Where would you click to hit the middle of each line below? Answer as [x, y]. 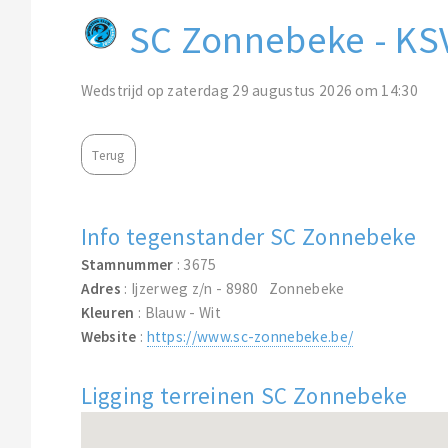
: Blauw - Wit [177, 313]
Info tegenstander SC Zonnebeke [248, 237]
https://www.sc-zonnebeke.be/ [250, 337]
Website [108, 337]
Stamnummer [127, 265]
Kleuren [107, 313]
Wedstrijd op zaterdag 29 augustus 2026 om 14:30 [249, 90]
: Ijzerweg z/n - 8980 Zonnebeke [233, 289]
